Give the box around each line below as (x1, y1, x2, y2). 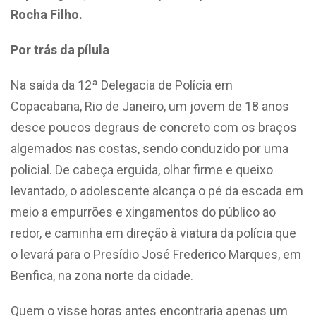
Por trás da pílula (11, 42, 109, 57)
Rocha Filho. (11, 7, 83, 22)
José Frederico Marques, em (139, 247, 301, 262)
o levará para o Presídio (11, 247, 139, 262)
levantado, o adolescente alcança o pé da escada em (11, 183, 303, 198)
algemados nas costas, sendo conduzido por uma (11, 141, 288, 156)
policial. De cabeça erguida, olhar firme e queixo (11, 162, 273, 177)
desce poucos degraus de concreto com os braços (11, 120, 297, 135)
